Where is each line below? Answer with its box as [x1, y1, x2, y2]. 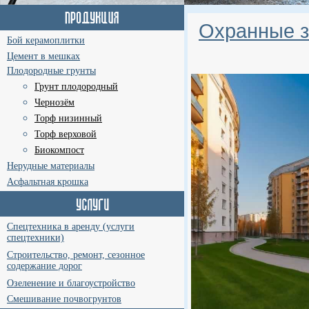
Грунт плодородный [34, 81, 118, 92]
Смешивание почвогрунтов [7, 294, 121, 304]
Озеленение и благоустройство [7, 278, 135, 288]
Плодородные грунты [7, 66, 96, 76]
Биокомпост [34, 145, 84, 155]
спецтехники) [7, 232, 64, 244]
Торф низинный [34, 113, 102, 123]
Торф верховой [34, 129, 97, 139]
